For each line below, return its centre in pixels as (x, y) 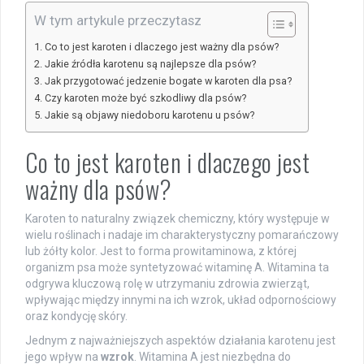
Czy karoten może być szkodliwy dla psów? (145, 97)
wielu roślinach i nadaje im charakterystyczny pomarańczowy (182, 234)
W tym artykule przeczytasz (118, 20)
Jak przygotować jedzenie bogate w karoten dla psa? (168, 80)
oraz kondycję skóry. (76, 316)
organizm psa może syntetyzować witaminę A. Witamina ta (177, 267)
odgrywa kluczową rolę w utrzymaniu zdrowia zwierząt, (167, 283)
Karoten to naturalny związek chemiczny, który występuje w (178, 218)
